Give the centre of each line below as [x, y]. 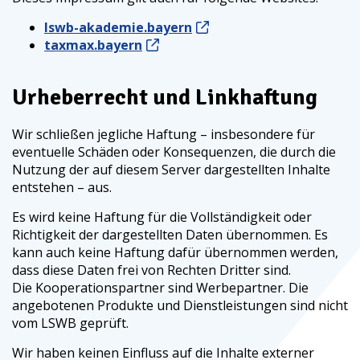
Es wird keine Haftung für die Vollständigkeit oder [162, 217]
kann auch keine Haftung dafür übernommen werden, [175, 252]
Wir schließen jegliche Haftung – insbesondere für [164, 134]
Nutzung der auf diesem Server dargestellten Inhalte [171, 170]
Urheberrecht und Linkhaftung [165, 97]
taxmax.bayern [93, 45]
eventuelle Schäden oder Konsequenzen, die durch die [174, 152]
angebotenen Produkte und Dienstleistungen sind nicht [180, 305]
